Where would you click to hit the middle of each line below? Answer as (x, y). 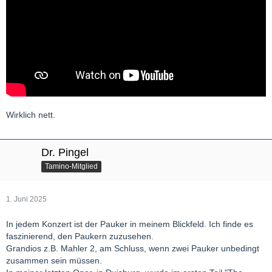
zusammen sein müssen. (54, 261)
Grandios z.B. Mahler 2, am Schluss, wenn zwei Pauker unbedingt (133, 249)
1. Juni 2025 (26, 199)
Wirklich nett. (31, 115)
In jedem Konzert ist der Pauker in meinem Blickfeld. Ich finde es (130, 224)
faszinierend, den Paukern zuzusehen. (80, 236)
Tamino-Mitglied (71, 167)
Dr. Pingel (65, 153)
